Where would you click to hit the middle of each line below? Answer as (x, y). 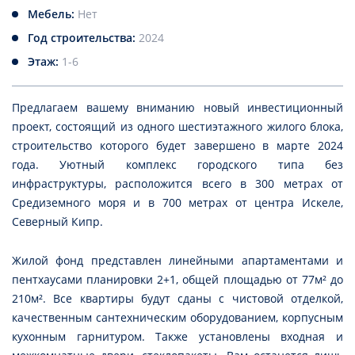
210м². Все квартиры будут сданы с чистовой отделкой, (177, 299)
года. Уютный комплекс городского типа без (177, 165)
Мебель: (53, 14)
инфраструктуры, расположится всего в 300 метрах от (177, 184)
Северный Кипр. (59, 222)
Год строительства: (83, 38)
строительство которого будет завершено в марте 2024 (177, 146)
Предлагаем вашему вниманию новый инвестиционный (177, 108)
